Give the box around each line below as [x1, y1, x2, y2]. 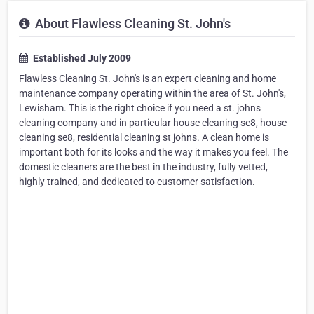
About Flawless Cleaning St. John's [32, 16, 231, 31]
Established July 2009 [31, 53, 131, 64]
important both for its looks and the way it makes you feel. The [19, 146, 288, 158]
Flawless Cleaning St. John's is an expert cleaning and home [19, 73, 276, 84]
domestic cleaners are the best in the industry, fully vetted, [19, 161, 268, 172]
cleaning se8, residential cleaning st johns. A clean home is [19, 132, 269, 143]
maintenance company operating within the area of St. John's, [19, 88, 286, 99]
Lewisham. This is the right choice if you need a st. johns [19, 102, 261, 114]
